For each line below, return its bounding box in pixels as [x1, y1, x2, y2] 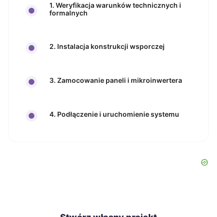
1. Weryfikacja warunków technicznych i [49, 1, 181, 9]
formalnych [49, 9, 88, 17]
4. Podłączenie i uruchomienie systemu [49, 110, 179, 118]
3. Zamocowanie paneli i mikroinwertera [49, 76, 182, 84]
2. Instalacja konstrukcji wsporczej [49, 42, 165, 50]
